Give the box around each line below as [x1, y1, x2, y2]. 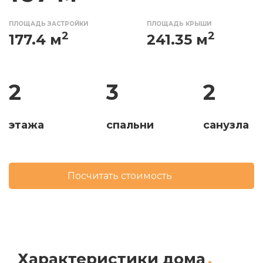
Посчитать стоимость [68, 170, 172, 181]
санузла [203, 118, 249, 131]
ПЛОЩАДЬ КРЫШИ [147, 19, 211, 28]
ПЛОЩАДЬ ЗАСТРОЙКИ [9, 19, 88, 28]
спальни [106, 118, 154, 131]
